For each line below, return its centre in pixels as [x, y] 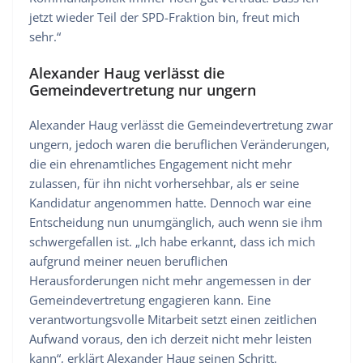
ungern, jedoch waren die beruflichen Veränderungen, [179, 144]
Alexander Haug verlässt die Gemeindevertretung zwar [181, 124]
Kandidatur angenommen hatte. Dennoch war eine [170, 202]
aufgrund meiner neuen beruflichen [128, 261]
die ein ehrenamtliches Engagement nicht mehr [160, 163]
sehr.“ [45, 37]
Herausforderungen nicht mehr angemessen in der [170, 280]
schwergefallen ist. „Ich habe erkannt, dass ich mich [172, 241]
